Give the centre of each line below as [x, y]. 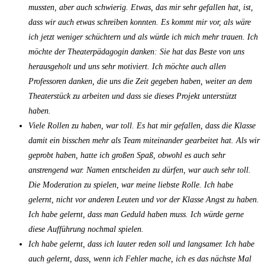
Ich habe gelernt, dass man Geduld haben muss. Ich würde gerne [136, 214]
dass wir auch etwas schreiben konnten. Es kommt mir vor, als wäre [140, 22]
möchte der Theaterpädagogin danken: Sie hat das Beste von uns [136, 51]
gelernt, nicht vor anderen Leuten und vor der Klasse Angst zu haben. [144, 199]
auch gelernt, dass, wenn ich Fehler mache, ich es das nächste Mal [140, 258]
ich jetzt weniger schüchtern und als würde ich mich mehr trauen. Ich [143, 37]
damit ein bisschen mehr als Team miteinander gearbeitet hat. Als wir [144, 140]
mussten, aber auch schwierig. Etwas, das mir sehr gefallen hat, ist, [141, 7]
